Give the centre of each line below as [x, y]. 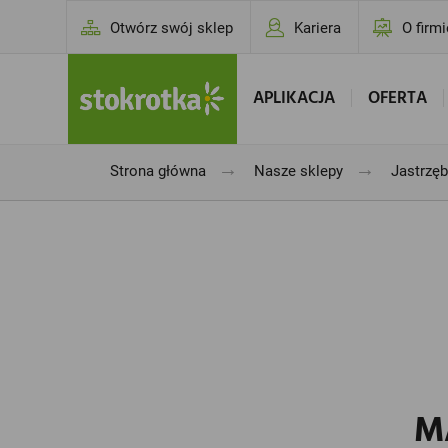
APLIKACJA [293, 98]
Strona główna [157, 171]
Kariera [318, 28]
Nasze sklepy [298, 171]
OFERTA [397, 98]
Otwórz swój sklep [172, 28]
